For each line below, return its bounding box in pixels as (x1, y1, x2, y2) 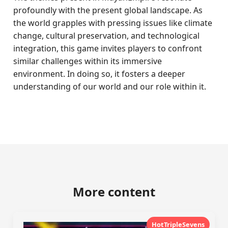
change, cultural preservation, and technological (13, 30, 200, 41)
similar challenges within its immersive (13, 55, 162, 67)
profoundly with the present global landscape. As (13, 5, 203, 16)
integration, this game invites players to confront (13, 43, 203, 54)
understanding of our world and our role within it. (13, 81, 207, 92)
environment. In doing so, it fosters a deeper (13, 68, 186, 79)
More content (73, 183, 155, 200)
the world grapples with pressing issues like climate (13, 17, 213, 28)
